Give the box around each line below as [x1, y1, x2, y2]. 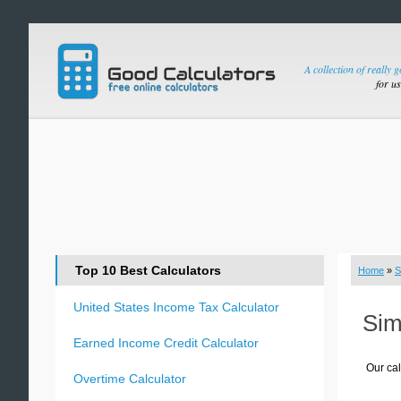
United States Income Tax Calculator [73, 300, 279, 314]
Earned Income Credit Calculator [73, 336, 259, 350]
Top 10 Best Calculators [75, 263, 221, 277]
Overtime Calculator [73, 371, 186, 386]
